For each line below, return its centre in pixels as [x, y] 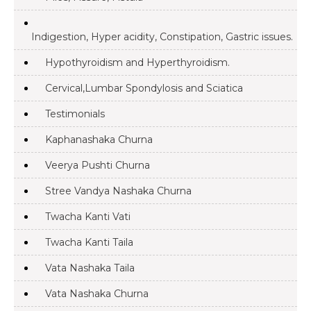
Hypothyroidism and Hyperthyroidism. [137, 62]
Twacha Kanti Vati [88, 217]
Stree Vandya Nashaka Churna [118, 191]
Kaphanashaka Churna [99, 140]
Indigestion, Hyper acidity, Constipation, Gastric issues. [162, 37]
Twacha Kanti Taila [89, 242]
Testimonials [75, 114]
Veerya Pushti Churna [98, 165]
